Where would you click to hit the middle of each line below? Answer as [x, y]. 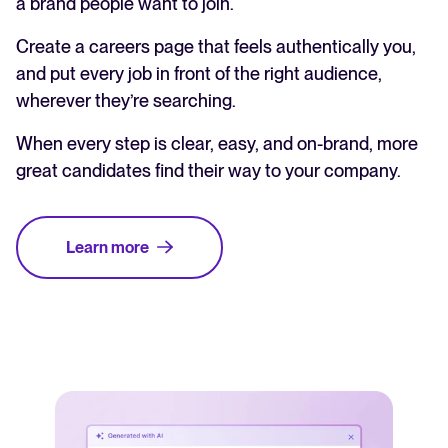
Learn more [107, 247]
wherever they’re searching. [126, 100]
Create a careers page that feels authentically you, [216, 46]
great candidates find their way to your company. [208, 170]
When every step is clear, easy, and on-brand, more [217, 143]
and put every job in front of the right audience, [199, 73]
